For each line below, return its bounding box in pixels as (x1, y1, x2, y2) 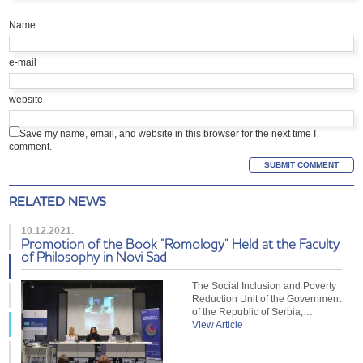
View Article (192, 318, 244, 331)
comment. (9, 140, 53, 152)
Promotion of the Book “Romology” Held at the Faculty (21, 234, 340, 252)
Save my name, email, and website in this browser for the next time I (19, 127, 317, 139)
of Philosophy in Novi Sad (21, 247, 168, 265)
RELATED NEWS (9, 192, 107, 209)
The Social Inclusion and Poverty (192, 280, 337, 292)
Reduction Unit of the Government (192, 293, 342, 305)
